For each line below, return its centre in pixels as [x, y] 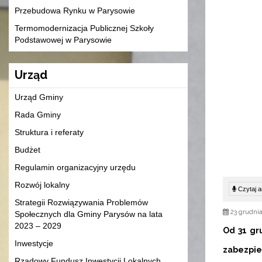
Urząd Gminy [39, 97]
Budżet [27, 150]
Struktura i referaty [49, 132]
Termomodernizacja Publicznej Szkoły [84, 28]
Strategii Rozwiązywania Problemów [81, 203]
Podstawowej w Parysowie [63, 40]
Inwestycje [34, 244]
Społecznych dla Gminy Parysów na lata [89, 214]
